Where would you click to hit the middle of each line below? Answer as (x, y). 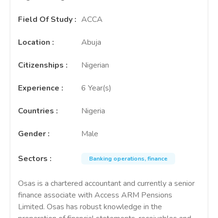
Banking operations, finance (128, 159)
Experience (39, 88)
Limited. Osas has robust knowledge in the (90, 207)
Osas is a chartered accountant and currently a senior (106, 183)
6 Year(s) (96, 88)
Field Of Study (45, 19)
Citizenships (41, 65)
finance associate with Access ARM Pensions (95, 195)
